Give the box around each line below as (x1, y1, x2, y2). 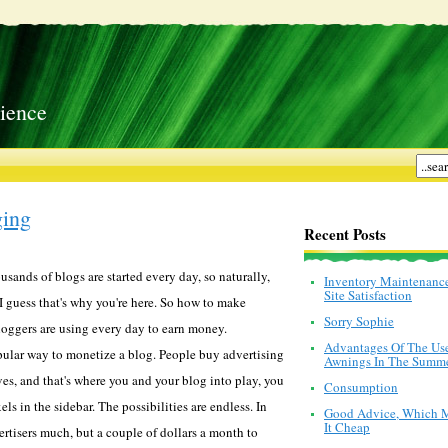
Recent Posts (304, 223, 386, 245)
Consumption (324, 378, 398, 396)
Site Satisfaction (324, 286, 412, 304)
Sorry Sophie (324, 312, 394, 330)
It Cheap (324, 418, 370, 436)
